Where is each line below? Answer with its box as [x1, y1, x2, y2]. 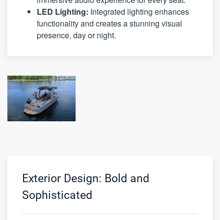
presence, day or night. [37, 29, 116, 41]
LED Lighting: [37, 6, 88, 18]
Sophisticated [22, 188, 92, 202]
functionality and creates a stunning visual [37, 18, 182, 29]
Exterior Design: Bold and [22, 171, 149, 185]
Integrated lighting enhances [88, 6, 189, 18]
